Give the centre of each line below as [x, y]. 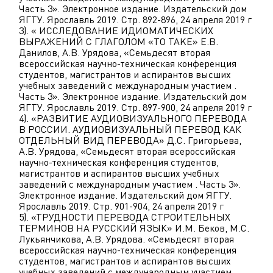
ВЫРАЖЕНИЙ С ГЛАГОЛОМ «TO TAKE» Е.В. [119, 42]
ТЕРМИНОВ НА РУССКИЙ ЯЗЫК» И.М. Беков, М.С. [134, 228]
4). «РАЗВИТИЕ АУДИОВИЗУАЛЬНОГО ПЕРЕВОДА [133, 119]
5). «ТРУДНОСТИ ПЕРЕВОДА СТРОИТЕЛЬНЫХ [125, 217]
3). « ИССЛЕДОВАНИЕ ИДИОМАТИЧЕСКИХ [116, 31]
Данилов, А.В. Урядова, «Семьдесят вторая [115, 53]
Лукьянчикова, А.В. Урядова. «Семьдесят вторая [126, 239]
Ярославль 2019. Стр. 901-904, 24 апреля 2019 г [121, 206]
